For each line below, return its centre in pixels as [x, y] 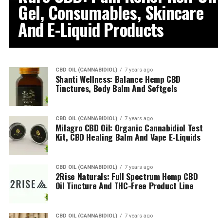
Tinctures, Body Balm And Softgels [116, 88]
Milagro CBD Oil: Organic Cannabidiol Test [129, 127]
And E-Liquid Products [91, 29]
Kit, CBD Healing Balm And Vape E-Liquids [128, 136]
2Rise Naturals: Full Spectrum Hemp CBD [127, 176]
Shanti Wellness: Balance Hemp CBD [118, 79]
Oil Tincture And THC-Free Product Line [124, 185]
